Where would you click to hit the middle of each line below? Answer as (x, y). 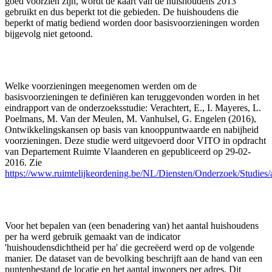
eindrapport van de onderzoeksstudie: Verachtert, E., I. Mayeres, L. (133, 107)
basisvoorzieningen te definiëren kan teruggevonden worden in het (132, 97)
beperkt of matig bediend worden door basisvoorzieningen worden (132, 22)
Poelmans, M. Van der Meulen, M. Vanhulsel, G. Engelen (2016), (131, 118)
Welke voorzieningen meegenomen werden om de (101, 86)
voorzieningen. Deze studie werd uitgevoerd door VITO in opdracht (135, 140)
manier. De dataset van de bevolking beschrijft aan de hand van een (134, 258)
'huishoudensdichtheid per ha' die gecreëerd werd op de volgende (130, 247)
